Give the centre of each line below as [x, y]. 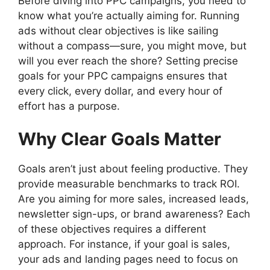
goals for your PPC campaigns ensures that [123, 76]
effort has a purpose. [69, 106]
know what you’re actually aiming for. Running [129, 15]
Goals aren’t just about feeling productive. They [133, 169]
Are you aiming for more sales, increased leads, [133, 199]
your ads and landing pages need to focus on [128, 259]
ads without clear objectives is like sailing [118, 30]
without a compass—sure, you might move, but [132, 46]
